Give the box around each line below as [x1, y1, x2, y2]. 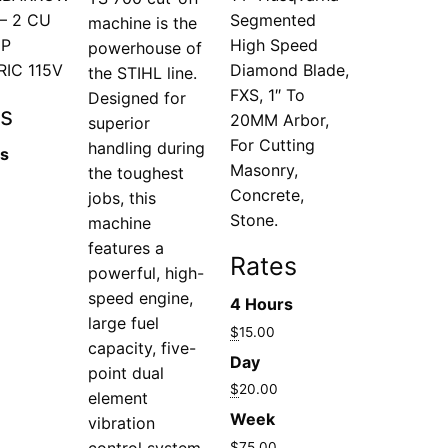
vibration [88, 412, 156, 433]
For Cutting [230, 134, 316, 155]
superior [88, 112, 151, 133]
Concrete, [230, 184, 305, 205]
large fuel [88, 312, 160, 333]
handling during [88, 137, 206, 158]
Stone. [230, 209, 279, 230]
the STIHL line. [88, 62, 198, 83]
